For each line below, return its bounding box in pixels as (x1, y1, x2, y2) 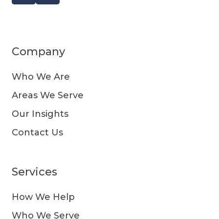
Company (12, 44, 65, 58)
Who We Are (12, 71, 70, 82)
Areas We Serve (12, 89, 84, 101)
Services (12, 165, 57, 178)
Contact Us (12, 127, 63, 138)
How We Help (12, 191, 75, 202)
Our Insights (12, 108, 68, 119)
